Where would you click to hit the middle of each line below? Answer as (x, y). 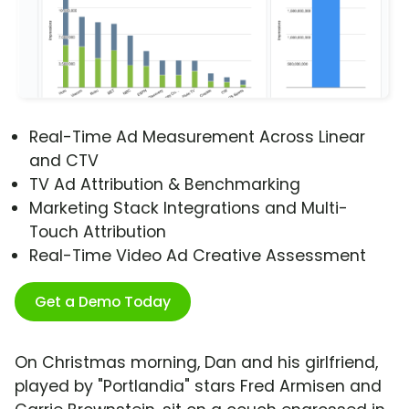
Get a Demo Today (103, 302)
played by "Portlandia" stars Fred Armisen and (198, 387)
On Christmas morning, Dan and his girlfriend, (196, 363)
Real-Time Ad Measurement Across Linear (197, 137)
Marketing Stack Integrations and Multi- (189, 209)
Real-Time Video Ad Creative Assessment (198, 256)
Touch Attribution (98, 232)
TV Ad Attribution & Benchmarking (165, 185)
